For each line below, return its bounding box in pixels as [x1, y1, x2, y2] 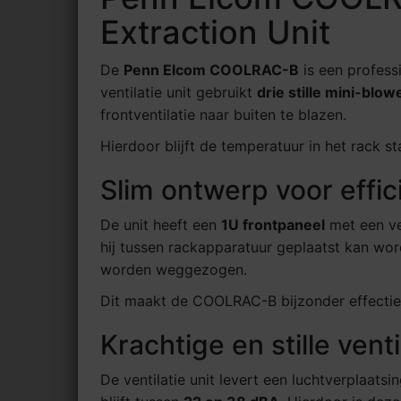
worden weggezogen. [100, 260, 247, 279]
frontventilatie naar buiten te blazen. [100, 106, 346, 124]
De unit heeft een [100, 216, 221, 235]
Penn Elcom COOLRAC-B [124, 61, 299, 80]
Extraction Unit [100, 13, 330, 53]
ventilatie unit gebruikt [100, 83, 257, 102]
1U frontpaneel [221, 216, 325, 235]
